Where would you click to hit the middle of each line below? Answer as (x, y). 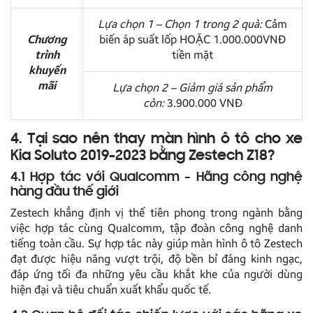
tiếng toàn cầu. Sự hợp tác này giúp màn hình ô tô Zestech (156, 243)
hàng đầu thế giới (65, 192)
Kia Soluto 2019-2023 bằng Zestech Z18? (143, 156)
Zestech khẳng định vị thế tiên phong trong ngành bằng (156, 212)
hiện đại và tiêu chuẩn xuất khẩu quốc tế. (111, 289)
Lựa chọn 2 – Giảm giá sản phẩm (192, 87)
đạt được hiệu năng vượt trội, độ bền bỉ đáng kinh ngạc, (156, 259)
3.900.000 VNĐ (203, 103)
